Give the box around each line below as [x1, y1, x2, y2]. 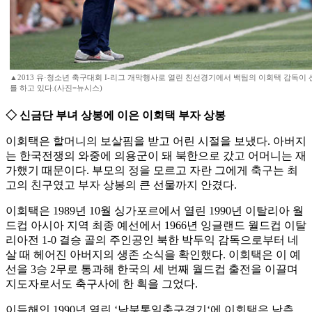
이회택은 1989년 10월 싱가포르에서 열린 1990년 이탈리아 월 [6, 205, 304, 217]
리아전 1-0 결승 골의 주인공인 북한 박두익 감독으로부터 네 [6, 234, 299, 247]
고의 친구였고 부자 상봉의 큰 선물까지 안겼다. [6, 179, 237, 192]
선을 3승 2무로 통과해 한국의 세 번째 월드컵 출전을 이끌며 [6, 263, 298, 276]
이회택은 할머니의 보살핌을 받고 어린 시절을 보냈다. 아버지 [6, 135, 306, 148]
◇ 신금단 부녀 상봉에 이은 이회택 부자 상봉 [6, 109, 226, 122]
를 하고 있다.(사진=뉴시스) [10, 84, 102, 93]
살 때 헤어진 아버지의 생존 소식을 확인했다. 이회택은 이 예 [6, 249, 301, 261]
